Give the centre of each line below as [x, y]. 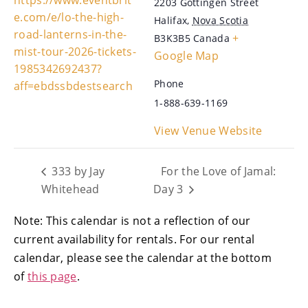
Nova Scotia [220, 20]
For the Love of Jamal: [219, 171]
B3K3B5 [172, 38]
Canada [211, 38]
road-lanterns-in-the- [70, 34]
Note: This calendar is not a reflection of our [132, 221]
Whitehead [70, 189]
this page [52, 277]
